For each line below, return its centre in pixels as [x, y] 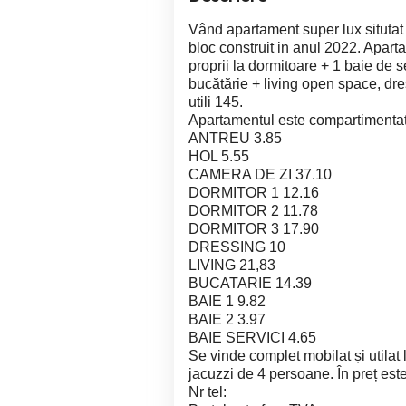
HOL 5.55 [219, 156]
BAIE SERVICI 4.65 [252, 337]
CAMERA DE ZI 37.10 [260, 174]
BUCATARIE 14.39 [250, 283]
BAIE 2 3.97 [227, 319]
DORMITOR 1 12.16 [254, 192]
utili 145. [216, 101]
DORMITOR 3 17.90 [254, 228]
